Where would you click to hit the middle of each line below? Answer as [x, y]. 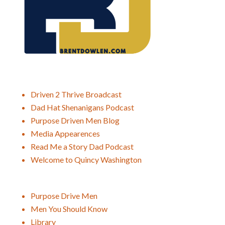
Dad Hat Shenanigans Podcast [82, 107]
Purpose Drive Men [64, 196]
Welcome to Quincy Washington [86, 160]
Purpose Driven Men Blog [75, 121]
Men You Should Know [69, 209]
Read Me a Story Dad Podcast [82, 147]
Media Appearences [65, 134]
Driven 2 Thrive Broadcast [76, 94]
